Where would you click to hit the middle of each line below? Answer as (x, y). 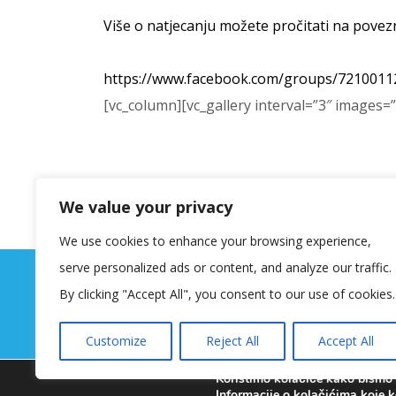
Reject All (232, 341)
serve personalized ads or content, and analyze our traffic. (225, 267)
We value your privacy (146, 207)
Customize (116, 341)
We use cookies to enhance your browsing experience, (215, 241)
